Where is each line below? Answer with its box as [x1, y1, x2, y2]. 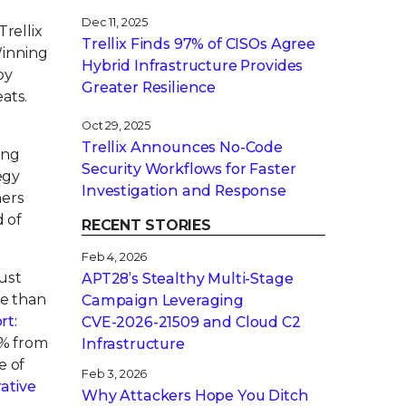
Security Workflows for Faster [82, 160, 296, 178]
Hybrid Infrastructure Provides [82, 57, 304, 74]
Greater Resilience [82, 79, 217, 96]
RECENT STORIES [82, 217, 211, 234]
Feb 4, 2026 [82, 250, 148, 264]
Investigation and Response [82, 182, 286, 199]
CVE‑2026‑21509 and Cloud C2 [82, 314, 301, 331]
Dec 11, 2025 [82, 15, 149, 29]
